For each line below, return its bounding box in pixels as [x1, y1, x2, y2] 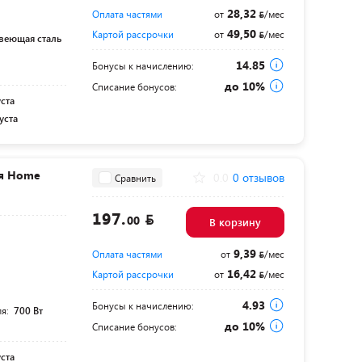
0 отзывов [232, 170, 284, 185]
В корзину [208, 215, 261, 229]
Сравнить [114, 170, 156, 184]
